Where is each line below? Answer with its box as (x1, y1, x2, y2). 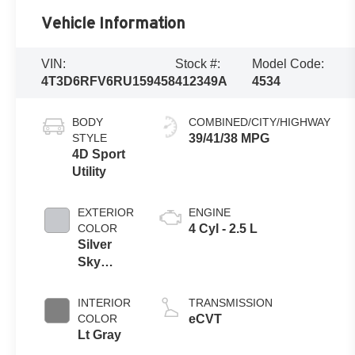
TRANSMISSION (189, 296, 273, 309)
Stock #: (175, 56, 221, 71)
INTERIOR (78, 296, 132, 309)
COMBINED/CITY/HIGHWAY (189, 115, 331, 128)
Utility (72, 164, 107, 178)
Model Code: (251, 56, 324, 71)
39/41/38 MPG (189, 131, 270, 145)
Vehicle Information (41, 13, 186, 32)
